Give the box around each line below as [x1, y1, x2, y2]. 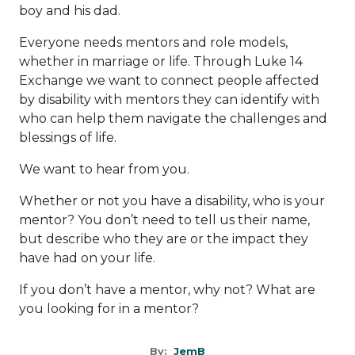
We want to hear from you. [19, 162, 189, 177]
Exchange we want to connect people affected [19, 73, 319, 88]
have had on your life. [19, 250, 155, 265]
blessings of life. [19, 130, 116, 145]
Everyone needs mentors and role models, [19, 35, 288, 50]
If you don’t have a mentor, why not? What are [19, 282, 315, 297]
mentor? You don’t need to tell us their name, [19, 212, 310, 227]
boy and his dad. [19, 3, 120, 18]
